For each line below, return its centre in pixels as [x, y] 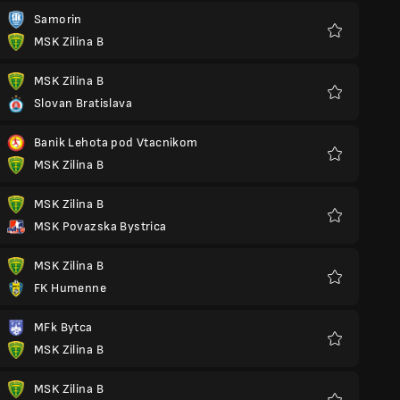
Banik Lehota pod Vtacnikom [116, 142]
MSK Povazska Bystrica [100, 226]
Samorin [58, 19]
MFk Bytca [63, 327]
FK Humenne [71, 288]
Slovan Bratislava [83, 103]
